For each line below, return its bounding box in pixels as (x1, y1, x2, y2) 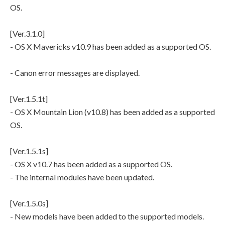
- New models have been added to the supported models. (10, 211, 204, 221)
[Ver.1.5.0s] (10, 198, 48, 208)
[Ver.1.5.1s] (10, 146, 48, 156)
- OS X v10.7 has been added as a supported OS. (10, 159, 172, 169)
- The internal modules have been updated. (10, 172, 154, 182)
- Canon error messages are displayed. (10, 68, 140, 77)
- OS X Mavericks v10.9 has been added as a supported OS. (10, 42, 211, 51)
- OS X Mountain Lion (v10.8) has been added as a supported (10, 107, 215, 117)
